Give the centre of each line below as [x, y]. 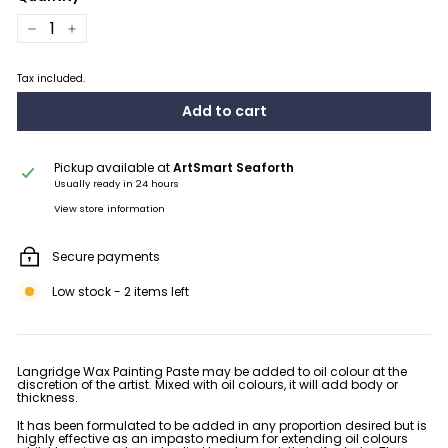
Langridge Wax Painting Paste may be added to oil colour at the [212, 371]
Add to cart [224, 110]
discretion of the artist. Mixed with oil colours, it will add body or [207, 384]
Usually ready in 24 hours [116, 183]
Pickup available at [113, 167]
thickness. [47, 397]
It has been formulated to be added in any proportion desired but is [222, 425]
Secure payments [106, 256]
